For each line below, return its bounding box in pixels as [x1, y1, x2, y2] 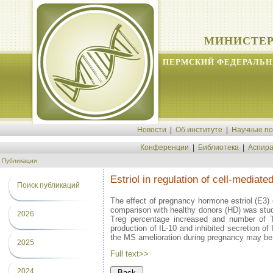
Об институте [175, 126, 222, 134]
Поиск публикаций [17, 181, 80, 190]
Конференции [140, 143, 189, 152]
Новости [137, 126, 166, 134]
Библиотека [197, 143, 239, 152]
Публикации [2, 157, 37, 164]
